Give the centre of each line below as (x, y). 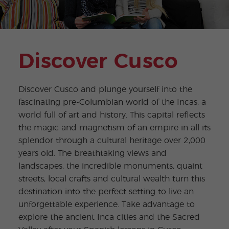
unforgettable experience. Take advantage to (106, 204)
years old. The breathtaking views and (92, 153)
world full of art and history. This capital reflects (111, 115)
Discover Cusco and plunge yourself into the (105, 89)
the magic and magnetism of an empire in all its (114, 128)
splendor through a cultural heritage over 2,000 (112, 140)
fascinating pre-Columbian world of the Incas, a (112, 102)
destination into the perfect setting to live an (106, 191)
